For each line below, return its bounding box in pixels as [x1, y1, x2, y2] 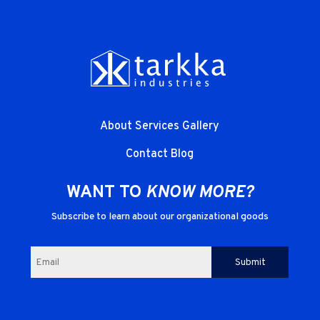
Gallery [182, 119, 220, 134]
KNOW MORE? [145, 182, 254, 204]
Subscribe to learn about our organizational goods [51, 211, 269, 224]
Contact [126, 147, 171, 162]
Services [135, 119, 183, 134]
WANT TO [66, 182, 146, 204]
